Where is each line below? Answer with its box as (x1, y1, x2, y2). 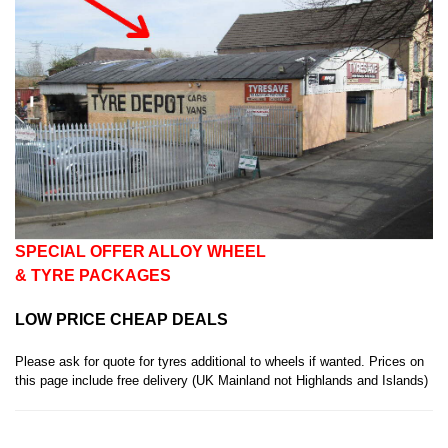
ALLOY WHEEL (145, 243, 266, 261)
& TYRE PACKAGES (15, 267, 171, 285)
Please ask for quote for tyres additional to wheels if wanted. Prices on (15, 354, 424, 370)
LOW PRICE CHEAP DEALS (15, 311, 228, 329)
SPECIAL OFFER (15, 243, 145, 261)
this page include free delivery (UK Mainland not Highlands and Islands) (15, 373, 428, 389)
